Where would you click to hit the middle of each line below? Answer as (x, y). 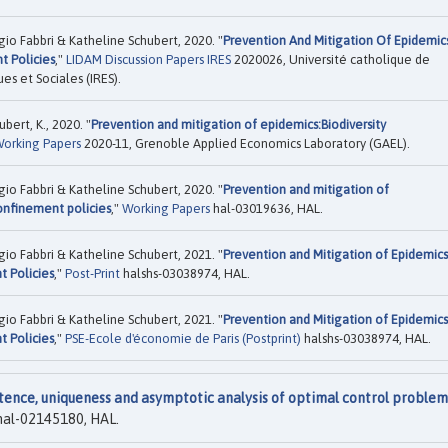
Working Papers (166, 209)
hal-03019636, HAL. (266, 209)
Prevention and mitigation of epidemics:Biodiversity (238, 125)
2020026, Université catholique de (330, 60)
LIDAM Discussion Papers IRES (148, 60)
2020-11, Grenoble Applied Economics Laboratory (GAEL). (245, 144)
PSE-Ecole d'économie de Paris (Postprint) (183, 339)
